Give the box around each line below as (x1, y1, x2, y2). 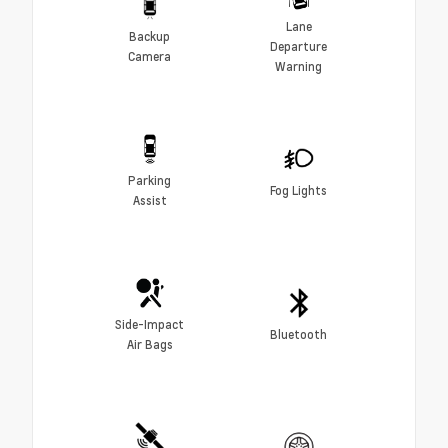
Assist (132, 192, 167, 209)
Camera (128, 48, 171, 65)
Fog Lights (270, 182, 327, 199)
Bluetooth (270, 326, 327, 343)
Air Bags (126, 336, 173, 353)
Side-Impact (115, 316, 184, 333)
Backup (129, 28, 170, 45)
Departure (270, 38, 327, 55)
